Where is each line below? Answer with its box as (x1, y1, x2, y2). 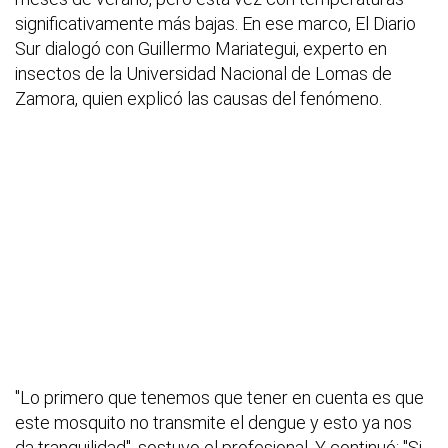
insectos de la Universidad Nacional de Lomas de (15, 63, 392, 85)
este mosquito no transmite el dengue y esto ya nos (15, 412, 412, 434)
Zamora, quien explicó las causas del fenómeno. (15, 88, 382, 110)
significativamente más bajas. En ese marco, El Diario (15, 13, 416, 35)
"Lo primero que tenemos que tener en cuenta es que (15, 387, 424, 409)
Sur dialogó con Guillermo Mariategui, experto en (15, 38, 387, 60)
